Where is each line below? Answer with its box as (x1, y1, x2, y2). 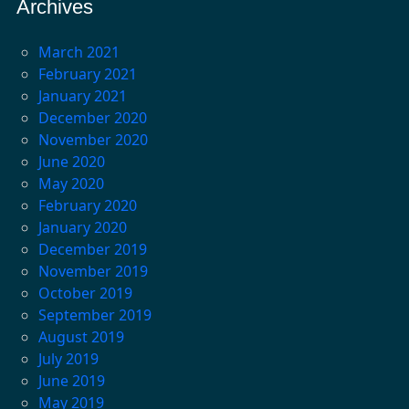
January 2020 (37, 217, 127, 238)
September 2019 (37, 305, 152, 326)
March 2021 (37, 42, 120, 63)
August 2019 (37, 327, 124, 348)
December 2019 (37, 239, 147, 260)
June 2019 (37, 371, 105, 392)
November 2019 (37, 261, 148, 282)
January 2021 (37, 86, 127, 107)
